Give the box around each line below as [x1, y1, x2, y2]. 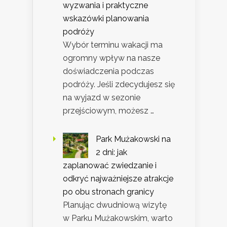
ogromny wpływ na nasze [63, 53, 160, 63]
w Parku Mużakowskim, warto [63, 213, 173, 223]
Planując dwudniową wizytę [63, 200, 167, 210]
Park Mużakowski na [96, 134, 171, 144]
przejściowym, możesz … [63, 106, 154, 116]
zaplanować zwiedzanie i [63, 161, 157, 171]
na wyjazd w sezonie [63, 93, 140, 103]
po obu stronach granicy [63, 187, 154, 197]
